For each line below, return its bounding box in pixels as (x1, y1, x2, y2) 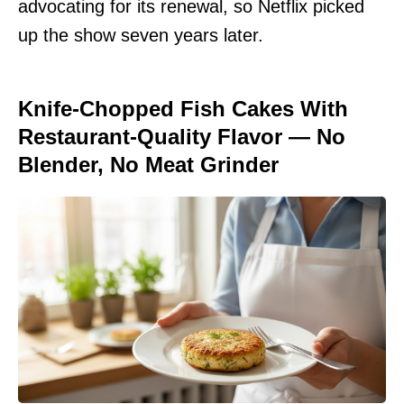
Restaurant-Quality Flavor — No (18, 124, 345, 149)
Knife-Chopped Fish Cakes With (18, 96, 348, 121)
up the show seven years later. (18, 24, 263, 45)
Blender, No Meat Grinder (18, 151, 279, 177)
